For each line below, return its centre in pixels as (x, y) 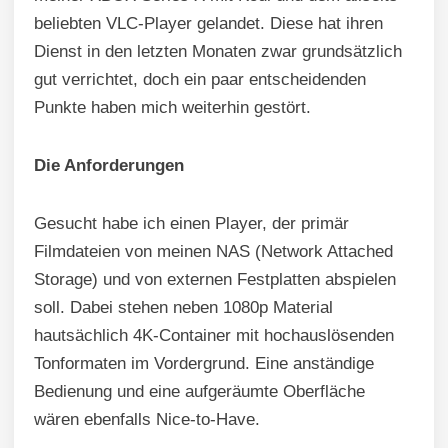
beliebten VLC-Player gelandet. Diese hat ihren (208, 23)
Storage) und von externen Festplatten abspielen (215, 279)
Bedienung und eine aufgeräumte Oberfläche (199, 391)
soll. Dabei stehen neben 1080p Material (183, 307)
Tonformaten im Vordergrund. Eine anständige (204, 363)
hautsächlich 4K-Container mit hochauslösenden (214, 335)
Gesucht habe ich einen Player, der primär (191, 223)
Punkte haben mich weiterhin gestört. (172, 107)
